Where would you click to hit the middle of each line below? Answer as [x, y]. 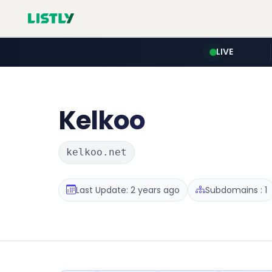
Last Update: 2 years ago [128, 190]
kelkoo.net [97, 152]
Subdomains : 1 [236, 190]
